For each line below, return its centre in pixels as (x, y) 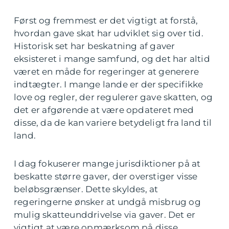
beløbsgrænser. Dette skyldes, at (86, 189)
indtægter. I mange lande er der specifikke (109, 84)
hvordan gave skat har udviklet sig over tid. (109, 33)
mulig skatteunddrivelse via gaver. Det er (105, 215)
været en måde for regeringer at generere (107, 72)
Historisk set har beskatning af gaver (95, 46)
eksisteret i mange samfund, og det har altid (112, 59)
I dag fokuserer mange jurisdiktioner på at (107, 164)
